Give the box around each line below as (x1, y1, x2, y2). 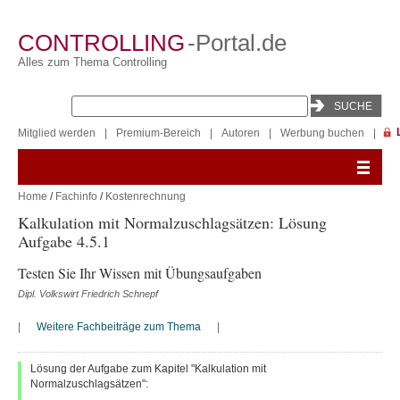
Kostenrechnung (105, 190, 186, 203)
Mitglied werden (18, 127, 96, 139)
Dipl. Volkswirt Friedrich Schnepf (18, 288, 158, 299)
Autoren (221, 127, 260, 139)
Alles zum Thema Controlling (18, 55, 167, 69)
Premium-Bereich (116, 127, 201, 139)
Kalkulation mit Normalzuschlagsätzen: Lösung (18, 212, 327, 233)
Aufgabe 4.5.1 (18, 230, 110, 252)
